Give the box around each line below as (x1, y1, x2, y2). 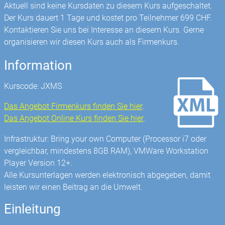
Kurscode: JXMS (4, 81, 62, 91)
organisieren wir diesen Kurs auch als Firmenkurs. (4, 37, 180, 47)
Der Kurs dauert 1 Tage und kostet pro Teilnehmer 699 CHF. (4, 13, 212, 23)
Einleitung (4, 201, 61, 217)
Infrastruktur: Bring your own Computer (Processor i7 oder (4, 134, 207, 144)
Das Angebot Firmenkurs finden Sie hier (4, 101, 143, 111)
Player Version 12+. (4, 158, 73, 168)
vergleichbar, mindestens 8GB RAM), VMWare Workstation (4, 146, 209, 156)
